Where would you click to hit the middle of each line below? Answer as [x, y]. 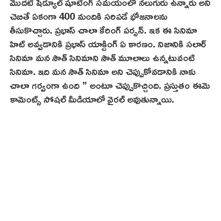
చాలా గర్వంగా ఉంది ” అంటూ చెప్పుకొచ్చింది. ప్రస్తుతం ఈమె [110, 85]
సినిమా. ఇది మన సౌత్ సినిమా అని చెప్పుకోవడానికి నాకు [103, 71]
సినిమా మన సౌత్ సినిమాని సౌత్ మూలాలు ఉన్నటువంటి [102, 57]
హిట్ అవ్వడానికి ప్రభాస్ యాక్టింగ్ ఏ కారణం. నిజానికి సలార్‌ [108, 43]
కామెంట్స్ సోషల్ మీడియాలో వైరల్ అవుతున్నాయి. [92, 98]
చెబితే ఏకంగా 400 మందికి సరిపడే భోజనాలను [89, 16]
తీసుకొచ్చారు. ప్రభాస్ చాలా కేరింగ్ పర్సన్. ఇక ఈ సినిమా [104, 29]
